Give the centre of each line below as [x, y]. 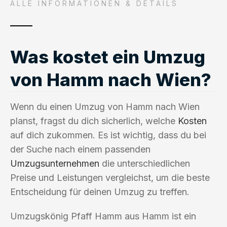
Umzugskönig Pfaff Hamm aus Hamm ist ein [103, 216]
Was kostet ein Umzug [108, 56]
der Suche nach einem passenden [80, 149]
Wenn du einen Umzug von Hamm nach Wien [105, 106]
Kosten [192, 121]
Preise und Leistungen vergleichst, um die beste [110, 177]
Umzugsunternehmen [55, 163]
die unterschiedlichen [145, 163]
